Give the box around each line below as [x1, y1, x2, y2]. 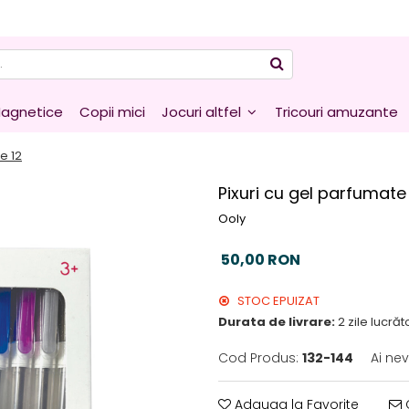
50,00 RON [221, 249, 300, 270]
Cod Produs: [218, 349, 299, 367]
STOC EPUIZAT [235, 292, 320, 309]
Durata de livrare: [218, 313, 335, 330]
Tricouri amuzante [275, 102, 398, 121]
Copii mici [79, 102, 145, 121]
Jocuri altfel [162, 102, 241, 121]
